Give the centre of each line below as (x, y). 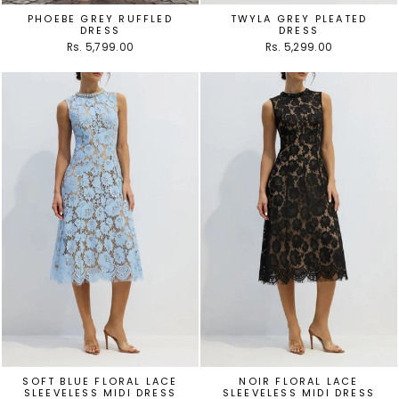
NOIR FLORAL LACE (299, 381)
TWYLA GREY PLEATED (299, 18)
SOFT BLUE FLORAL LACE (100, 381)
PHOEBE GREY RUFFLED (100, 18)
